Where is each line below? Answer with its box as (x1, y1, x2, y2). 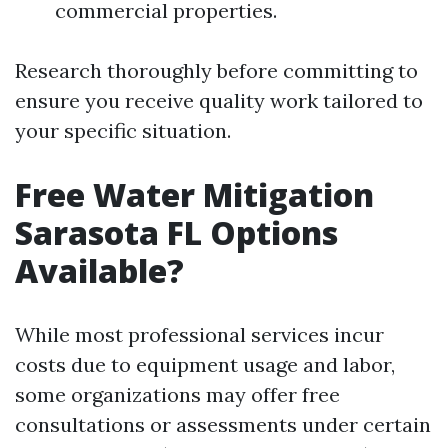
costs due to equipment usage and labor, (15, 352, 395, 377)
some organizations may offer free (15, 382, 340, 407)
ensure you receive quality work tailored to (15, 88, 423, 113)
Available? (15, 249, 184, 292)
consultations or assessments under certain (15, 412, 431, 437)
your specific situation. (15, 118, 231, 143)
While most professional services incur (15, 322, 384, 347)
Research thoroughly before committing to (15, 58, 418, 83)
